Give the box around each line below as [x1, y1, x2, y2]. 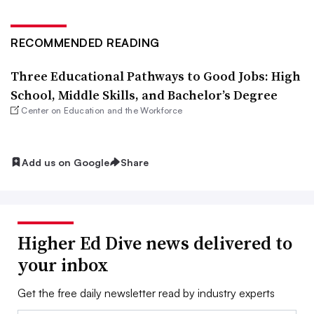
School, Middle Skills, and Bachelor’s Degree [11, 86, 278, 104]
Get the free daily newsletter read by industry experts [18, 286, 275, 301]
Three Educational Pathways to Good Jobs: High [11, 67, 301, 85]
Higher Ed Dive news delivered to [18, 231, 292, 257]
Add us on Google [22, 156, 109, 168]
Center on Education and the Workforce [21, 104, 183, 116]
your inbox [18, 252, 109, 278]
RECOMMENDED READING [11, 35, 160, 50]
